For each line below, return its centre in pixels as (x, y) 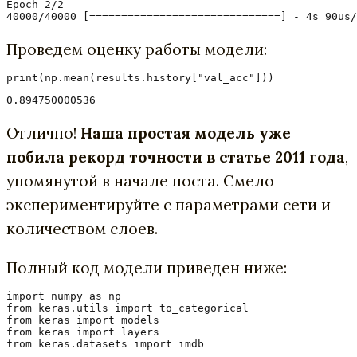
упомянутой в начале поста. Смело (140, 180)
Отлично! (43, 133)
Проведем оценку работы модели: (137, 49)
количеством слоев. (82, 228)
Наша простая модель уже (186, 133)
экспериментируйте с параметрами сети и (169, 204)
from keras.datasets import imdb (105, 343)
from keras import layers (83, 331)
